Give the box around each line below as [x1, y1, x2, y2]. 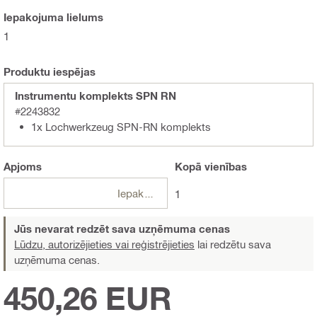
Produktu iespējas [4, 65, 96, 79]
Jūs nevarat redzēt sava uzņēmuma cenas [14, 222, 230, 236]
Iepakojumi [144, 187, 155, 200]
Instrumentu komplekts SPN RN [15, 89, 176, 103]
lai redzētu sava [195, 238, 271, 251]
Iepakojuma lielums [4, 11, 103, 24]
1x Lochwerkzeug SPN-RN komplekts [31, 120, 211, 134]
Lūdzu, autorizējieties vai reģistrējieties [14, 238, 195, 251]
